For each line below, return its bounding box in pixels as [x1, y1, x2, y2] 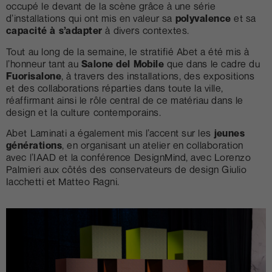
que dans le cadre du [164, 57, 260, 70]
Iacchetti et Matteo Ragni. [6, 175, 120, 188]
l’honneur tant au [6, 57, 81, 70]
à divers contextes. [102, 24, 189, 37]
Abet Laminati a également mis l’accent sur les [6, 127, 214, 139]
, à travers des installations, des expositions [61, 69, 255, 82]
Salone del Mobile [81, 57, 165, 70]
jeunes [214, 127, 245, 139]
